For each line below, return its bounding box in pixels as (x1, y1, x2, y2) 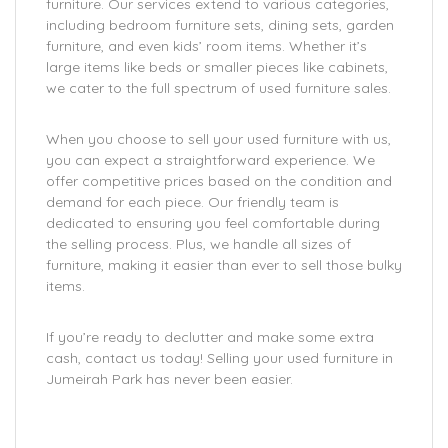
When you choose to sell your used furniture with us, (46, 130, 391, 148)
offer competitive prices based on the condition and (46, 172, 392, 190)
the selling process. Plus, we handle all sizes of (46, 235, 351, 253)
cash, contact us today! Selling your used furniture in (46, 349, 393, 367)
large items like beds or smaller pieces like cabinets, (46, 58, 388, 76)
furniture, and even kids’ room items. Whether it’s (46, 37, 367, 55)
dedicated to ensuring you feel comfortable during (46, 214, 380, 232)
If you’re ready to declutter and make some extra (46, 328, 374, 346)
